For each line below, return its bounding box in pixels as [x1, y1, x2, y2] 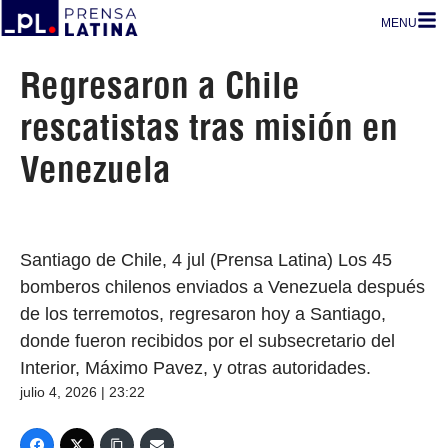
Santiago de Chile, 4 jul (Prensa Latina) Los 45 [20, 250, 392, 270]
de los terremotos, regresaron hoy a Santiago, [20, 304, 386, 324]
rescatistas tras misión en [20, 105, 398, 149]
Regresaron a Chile [20, 63, 300, 107]
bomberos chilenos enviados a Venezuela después [20, 277, 425, 297]
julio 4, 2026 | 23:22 [20, 384, 145, 400]
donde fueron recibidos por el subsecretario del [20, 331, 395, 351]
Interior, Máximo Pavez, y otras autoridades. [20, 358, 371, 378]
